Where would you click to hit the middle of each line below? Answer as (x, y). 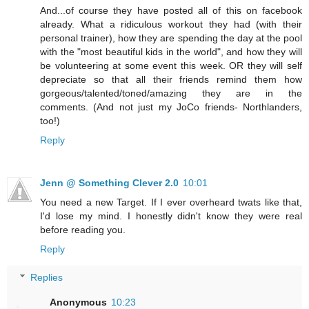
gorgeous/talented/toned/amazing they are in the (171, 93)
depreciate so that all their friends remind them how (171, 79)
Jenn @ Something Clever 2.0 (109, 182)
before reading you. (83, 229)
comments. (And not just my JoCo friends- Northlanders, (171, 107)
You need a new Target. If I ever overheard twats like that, (171, 202)
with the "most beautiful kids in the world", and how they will (171, 51)
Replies (47, 278)
